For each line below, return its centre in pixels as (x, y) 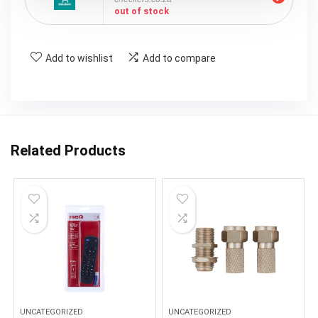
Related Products (68, 150)
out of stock (142, 11)
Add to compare (179, 58)
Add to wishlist (79, 58)
